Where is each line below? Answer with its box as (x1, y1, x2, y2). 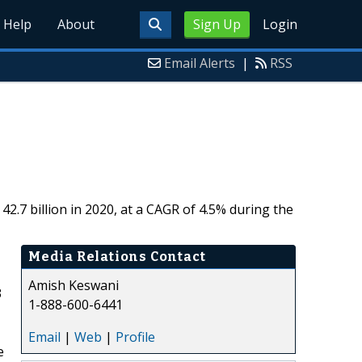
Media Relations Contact (28, 248, 206, 264)
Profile (116, 327, 155, 346)
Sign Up (192, 15, 241, 33)
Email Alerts (164, 54, 235, 72)
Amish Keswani (28, 276, 119, 294)
